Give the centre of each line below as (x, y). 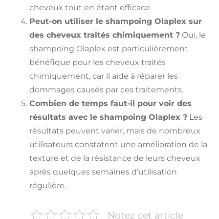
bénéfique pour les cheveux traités (98, 62)
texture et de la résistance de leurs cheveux (115, 158)
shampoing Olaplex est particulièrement (109, 48)
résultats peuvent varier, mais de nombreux (115, 131)
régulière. (48, 185)
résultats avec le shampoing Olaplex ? (108, 117)
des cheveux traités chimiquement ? (105, 35)
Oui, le (193, 35)
